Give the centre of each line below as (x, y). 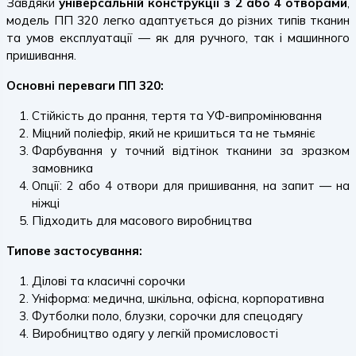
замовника (62, 168)
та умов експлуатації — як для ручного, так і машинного (178, 38)
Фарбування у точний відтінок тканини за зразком (191, 151)
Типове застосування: (74, 251)
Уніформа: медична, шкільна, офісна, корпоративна (178, 298)
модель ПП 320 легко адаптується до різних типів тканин (178, 20)
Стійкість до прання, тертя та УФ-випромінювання (177, 116)
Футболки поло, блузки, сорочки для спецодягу (167, 316)
